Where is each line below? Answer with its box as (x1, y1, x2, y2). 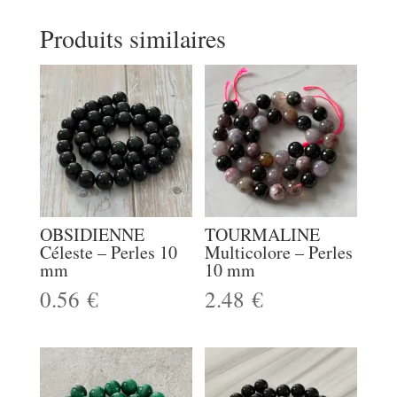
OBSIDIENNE (39, 222, 144, 247)
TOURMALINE (205, 222, 321, 247)
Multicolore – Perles (205, 240, 354, 265)
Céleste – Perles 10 (39, 240, 177, 265)
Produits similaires (39, 21, 226, 56)
